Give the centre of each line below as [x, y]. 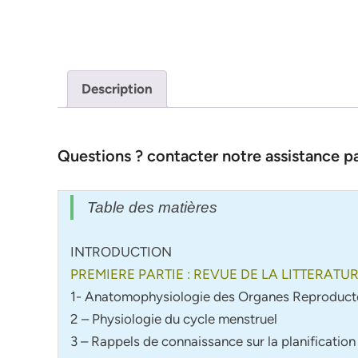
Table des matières [152, 208]
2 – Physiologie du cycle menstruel [174, 318]
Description [117, 89]
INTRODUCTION [121, 251]
